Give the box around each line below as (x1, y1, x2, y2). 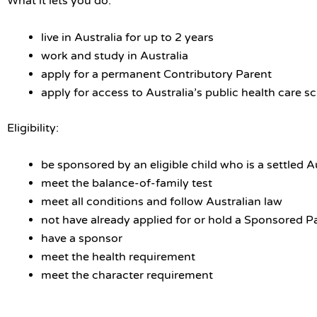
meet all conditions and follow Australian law (41, 194, 282, 209)
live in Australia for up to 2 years (41, 30, 214, 45)
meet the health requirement (41, 249, 195, 264)
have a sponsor (41, 231, 122, 246)
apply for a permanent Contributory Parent (41, 67, 272, 81)
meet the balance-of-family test (41, 175, 212, 190)
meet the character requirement (41, 267, 213, 282)
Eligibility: (7, 120, 59, 135)
